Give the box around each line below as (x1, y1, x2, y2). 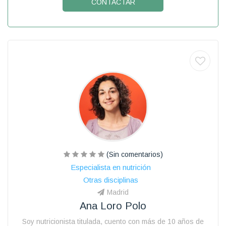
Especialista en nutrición (70, 162, 151, 172)
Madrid (107, 188, 129, 196)
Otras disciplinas (83, 175, 138, 184)
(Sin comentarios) (104, 150, 163, 158)
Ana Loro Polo (80, 200, 146, 211)
